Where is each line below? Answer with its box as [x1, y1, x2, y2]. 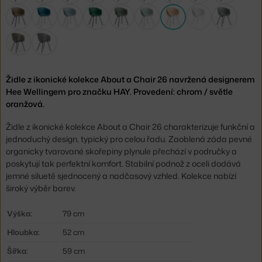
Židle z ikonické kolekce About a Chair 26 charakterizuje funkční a [6, 121, 255, 133]
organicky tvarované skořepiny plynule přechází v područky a [6, 146, 237, 157]
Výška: [7, 208, 32, 219]
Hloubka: [7, 227, 40, 238]
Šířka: [7, 246, 28, 257]
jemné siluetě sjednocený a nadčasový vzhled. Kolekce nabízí [6, 170, 236, 182]
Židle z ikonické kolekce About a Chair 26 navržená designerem [6, 73, 255, 85]
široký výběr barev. [6, 182, 76, 194]
